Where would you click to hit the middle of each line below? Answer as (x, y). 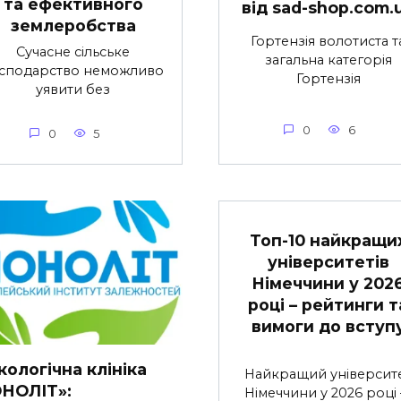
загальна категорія (328, 60)
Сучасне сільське (73, 52)
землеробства (73, 26)
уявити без (73, 90)
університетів (328, 261)
